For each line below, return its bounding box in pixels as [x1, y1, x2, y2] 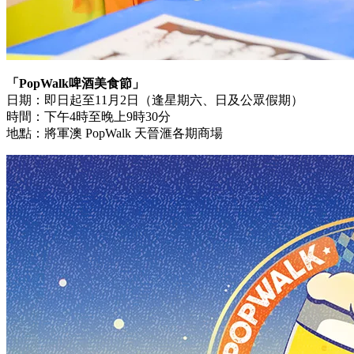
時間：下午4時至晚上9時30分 [6, 110, 171, 123]
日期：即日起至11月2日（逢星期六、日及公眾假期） [6, 93, 303, 107]
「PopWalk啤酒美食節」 [6, 77, 145, 90]
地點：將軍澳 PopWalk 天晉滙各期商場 [6, 126, 223, 140]
